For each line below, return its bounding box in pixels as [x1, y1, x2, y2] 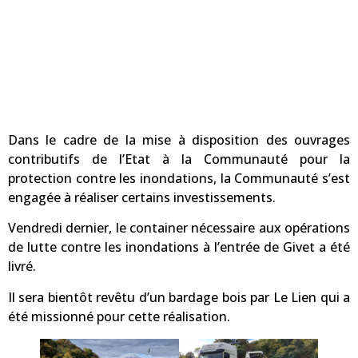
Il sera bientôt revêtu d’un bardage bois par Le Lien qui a [8, 288, 350, 306]
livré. [8, 257, 36, 276]
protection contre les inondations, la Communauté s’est [8, 169, 350, 187]
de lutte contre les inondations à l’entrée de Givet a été [8, 238, 350, 257]
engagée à [8, 188, 74, 206]
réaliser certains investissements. [74, 188, 276, 206]
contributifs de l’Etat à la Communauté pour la [8, 149, 350, 168]
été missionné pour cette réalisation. [8, 307, 230, 325]
